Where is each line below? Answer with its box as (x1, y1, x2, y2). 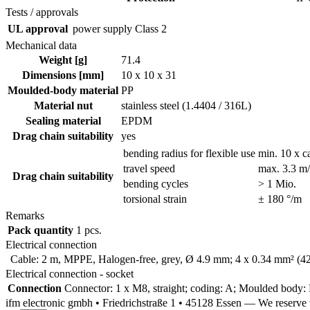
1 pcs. (76, 224, 102, 236)
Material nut (33, 99, 93, 111)
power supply (73, 22, 132, 35)
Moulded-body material (8, 84, 118, 96)
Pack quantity (8, 224, 73, 236)
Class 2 (135, 22, 167, 35)
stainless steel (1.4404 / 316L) (121, 99, 251, 111)
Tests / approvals (6, 6, 78, 18)
